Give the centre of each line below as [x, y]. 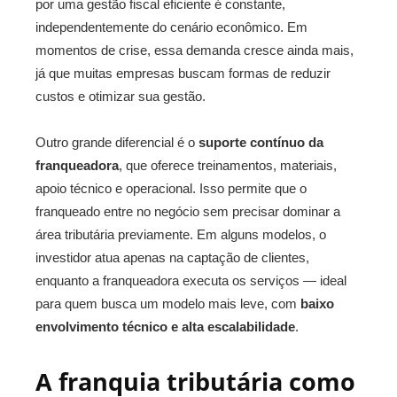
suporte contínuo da [261, 142]
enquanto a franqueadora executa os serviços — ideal [191, 280]
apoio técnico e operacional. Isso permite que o [171, 188]
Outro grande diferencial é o [117, 142]
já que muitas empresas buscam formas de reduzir [183, 73]
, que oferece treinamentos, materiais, [228, 165]
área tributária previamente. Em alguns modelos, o [181, 234]
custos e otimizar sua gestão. [121, 96]
